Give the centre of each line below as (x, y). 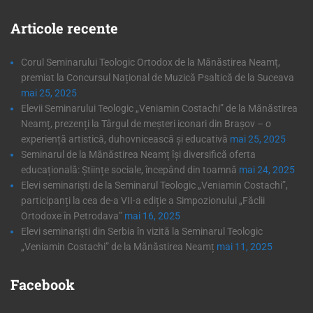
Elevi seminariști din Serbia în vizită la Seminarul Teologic (142, 231)
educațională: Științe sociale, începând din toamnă (129, 169)
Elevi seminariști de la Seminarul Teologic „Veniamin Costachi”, (154, 185)
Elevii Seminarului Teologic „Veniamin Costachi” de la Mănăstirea (159, 108)
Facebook (43, 284)
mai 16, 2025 (152, 216)
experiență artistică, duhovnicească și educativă (124, 139)
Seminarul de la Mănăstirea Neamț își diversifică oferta (138, 154)
